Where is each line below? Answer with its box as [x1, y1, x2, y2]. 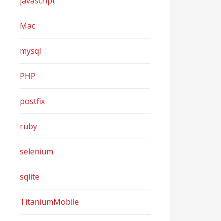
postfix [20, 96, 45, 107]
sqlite [20, 171, 40, 182]
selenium [20, 146, 54, 157]
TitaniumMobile [20, 196, 79, 207]
